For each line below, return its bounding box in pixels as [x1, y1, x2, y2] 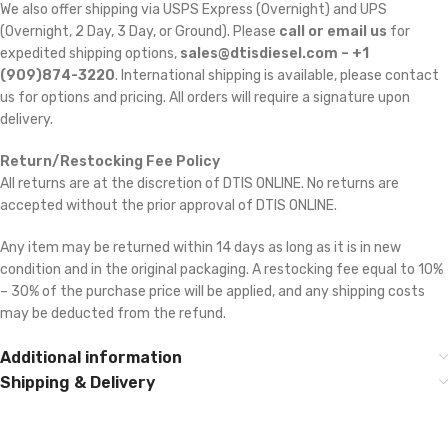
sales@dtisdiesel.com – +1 [180, 45, 369, 63]
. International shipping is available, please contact [115, 67, 439, 85]
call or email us [279, 23, 387, 41]
